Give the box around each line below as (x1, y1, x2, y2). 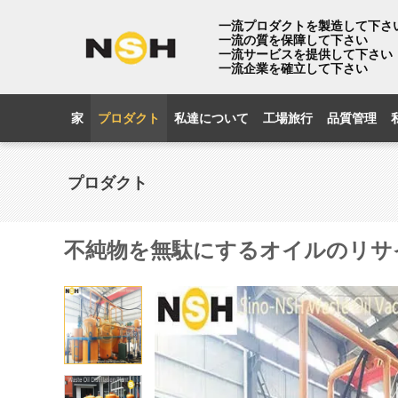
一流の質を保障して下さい (219, 31, 368, 48)
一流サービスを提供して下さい (219, 45, 393, 62)
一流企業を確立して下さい (219, 60, 368, 76)
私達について (174, 109, 249, 126)
